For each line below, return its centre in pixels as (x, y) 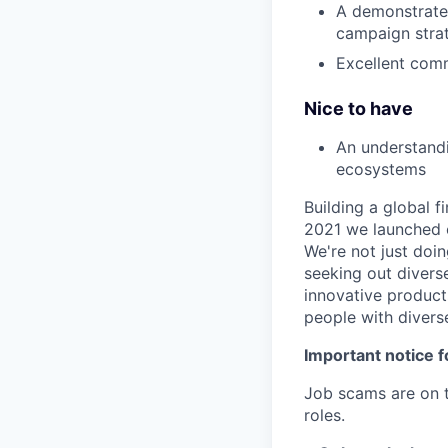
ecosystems (381, 169)
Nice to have (358, 109)
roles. (324, 415)
